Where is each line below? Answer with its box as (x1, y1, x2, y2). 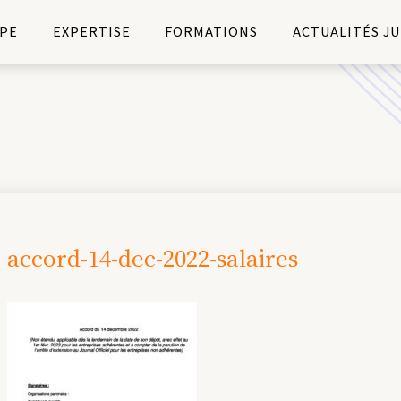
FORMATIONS (165, 22, 259, 42)
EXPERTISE (52, 22, 131, 42)
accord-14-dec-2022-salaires (7, 242, 298, 276)
